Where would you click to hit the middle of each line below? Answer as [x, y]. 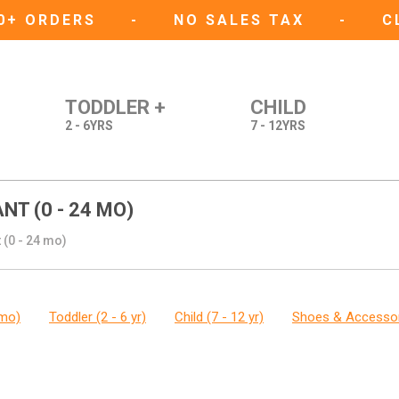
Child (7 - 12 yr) [219, 317]
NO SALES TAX [242, 20]
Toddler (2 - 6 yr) [98, 317]
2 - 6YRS [89, 126]
